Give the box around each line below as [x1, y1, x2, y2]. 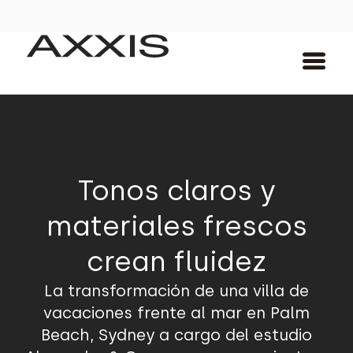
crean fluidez [87, 245, 266, 278]
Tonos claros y [77, 174, 276, 207]
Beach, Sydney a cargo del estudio [41, 325, 312, 344]
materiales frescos [46, 210, 307, 243]
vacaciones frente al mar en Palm [43, 303, 310, 322]
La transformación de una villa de [44, 281, 309, 300]
